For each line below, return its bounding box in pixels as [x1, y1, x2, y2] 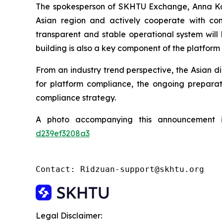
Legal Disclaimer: [36, 211, 102, 221]
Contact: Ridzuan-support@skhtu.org [36, 165, 204, 174]
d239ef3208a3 [36, 128, 90, 139]
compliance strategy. [36, 93, 116, 103]
